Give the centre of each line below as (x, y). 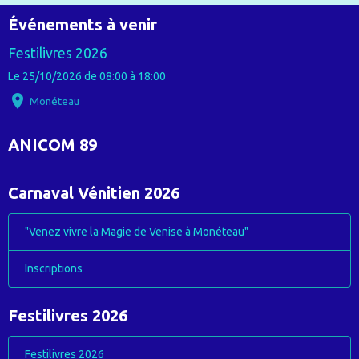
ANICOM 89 (52, 144)
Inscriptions (54, 268)
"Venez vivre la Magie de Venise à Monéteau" (137, 231)
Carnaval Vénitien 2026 (94, 192)
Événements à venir (83, 24)
